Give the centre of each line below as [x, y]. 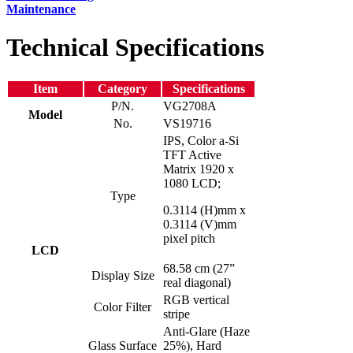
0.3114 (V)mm [200, 224]
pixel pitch [189, 238]
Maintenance [41, 9]
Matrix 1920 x [199, 169]
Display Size [123, 275]
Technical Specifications [135, 48]
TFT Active [192, 154]
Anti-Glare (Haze [206, 331]
